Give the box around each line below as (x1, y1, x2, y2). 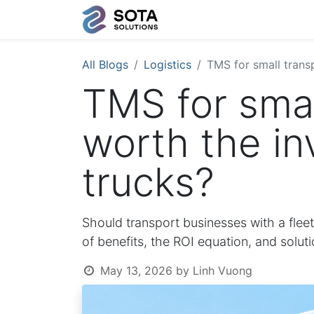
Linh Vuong (192, 264, 252, 278)
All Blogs (82, 57, 128, 71)
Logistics (144, 57, 191, 71)
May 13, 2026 (100, 264, 172, 278)
